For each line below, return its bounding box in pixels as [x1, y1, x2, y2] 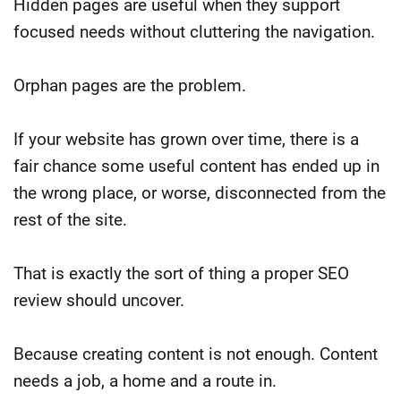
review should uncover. [13, 289, 184, 311]
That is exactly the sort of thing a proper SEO [13, 262, 349, 284]
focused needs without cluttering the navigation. [13, 21, 375, 42]
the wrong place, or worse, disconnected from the [13, 182, 386, 203]
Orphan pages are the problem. [13, 74, 246, 96]
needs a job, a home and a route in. [13, 370, 277, 391]
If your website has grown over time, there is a [13, 128, 359, 149]
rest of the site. [13, 209, 127, 230]
